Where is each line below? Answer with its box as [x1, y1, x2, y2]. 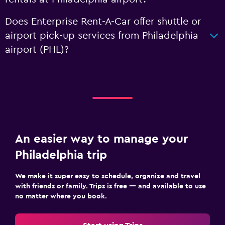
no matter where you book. [15, 193, 107, 200]
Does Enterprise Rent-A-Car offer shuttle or [5, 17, 201, 27]
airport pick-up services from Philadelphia [5, 31, 198, 41]
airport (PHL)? [5, 45, 69, 55]
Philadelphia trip [15, 149, 107, 161]
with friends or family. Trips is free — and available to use [15, 183, 206, 190]
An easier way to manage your [15, 133, 188, 145]
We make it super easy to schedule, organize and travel [15, 173, 200, 180]
